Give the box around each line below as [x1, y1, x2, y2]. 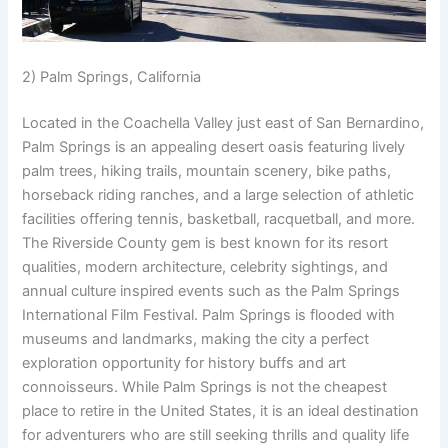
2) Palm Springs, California [22, 68, 202, 87]
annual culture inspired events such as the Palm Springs [22, 282, 401, 301]
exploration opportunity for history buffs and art [22, 354, 347, 373]
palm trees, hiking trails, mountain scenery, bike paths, [22, 162, 392, 181]
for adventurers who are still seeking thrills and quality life [22, 426, 410, 445]
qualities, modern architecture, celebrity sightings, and [22, 258, 389, 277]
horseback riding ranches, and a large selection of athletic [22, 186, 415, 205]
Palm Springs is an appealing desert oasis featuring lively [22, 138, 406, 157]
